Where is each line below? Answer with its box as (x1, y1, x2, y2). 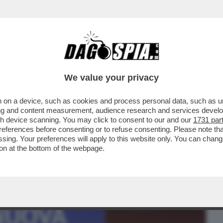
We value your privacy (64, 73, 159, 83)
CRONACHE (107, 57, 148, 69)
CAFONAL (58, 57, 94, 69)
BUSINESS (7, 57, 45, 69)
